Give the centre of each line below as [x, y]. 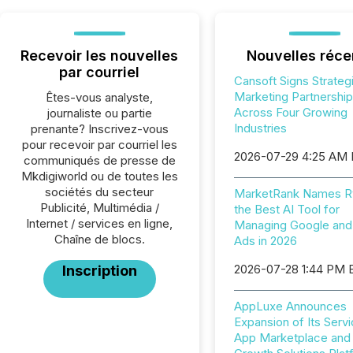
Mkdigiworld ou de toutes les [99, 176]
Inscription [99, 271]
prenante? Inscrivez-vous [99, 129]
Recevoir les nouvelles [100, 56]
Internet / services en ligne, [100, 223]
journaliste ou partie [99, 113]
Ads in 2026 [265, 241]
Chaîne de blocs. [99, 239]
